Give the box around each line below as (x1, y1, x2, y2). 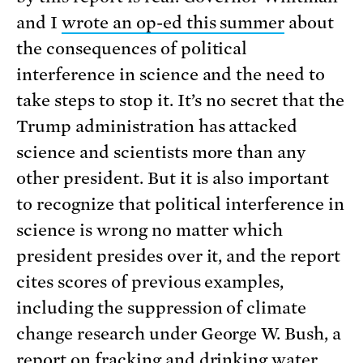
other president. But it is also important (16, 168, 330, 188)
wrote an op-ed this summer (61, 12, 285, 32)
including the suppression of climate (16, 297, 307, 318)
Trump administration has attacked (16, 116, 298, 136)
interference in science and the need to (16, 64, 326, 84)
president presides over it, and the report (16, 246, 341, 266)
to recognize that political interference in (16, 194, 345, 214)
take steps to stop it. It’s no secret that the (16, 90, 345, 110)
